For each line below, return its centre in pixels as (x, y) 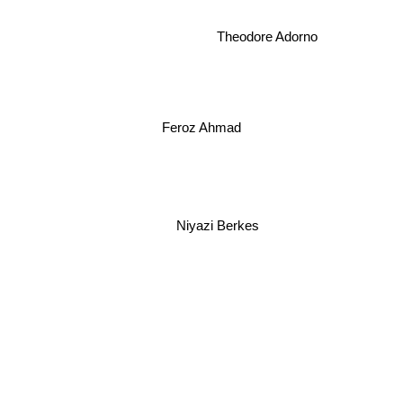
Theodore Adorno (268, 37)
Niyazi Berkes (217, 225)
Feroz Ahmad (201, 127)
